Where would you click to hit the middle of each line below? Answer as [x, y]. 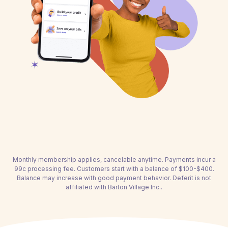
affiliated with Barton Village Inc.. [114, 187]
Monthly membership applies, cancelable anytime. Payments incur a [114, 160]
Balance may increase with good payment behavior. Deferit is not [114, 178]
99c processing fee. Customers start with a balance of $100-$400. [114, 169]
